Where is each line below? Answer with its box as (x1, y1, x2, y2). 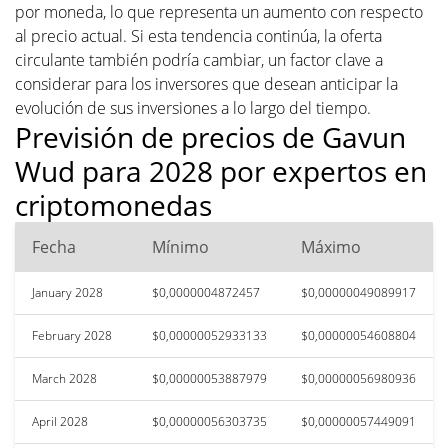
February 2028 (32, 326, 112, 344)
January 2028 (32, 283, 103, 301)
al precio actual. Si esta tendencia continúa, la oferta (15, 24, 382, 47)
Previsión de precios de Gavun (15, 117, 406, 156)
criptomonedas (15, 185, 212, 224)
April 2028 (32, 412, 88, 430)
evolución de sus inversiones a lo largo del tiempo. (15, 96, 371, 119)
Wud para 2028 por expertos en (15, 151, 427, 190)
